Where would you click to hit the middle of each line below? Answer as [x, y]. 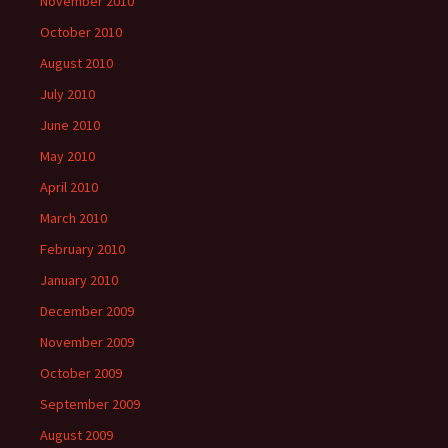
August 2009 [76, 435]
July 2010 [67, 94]
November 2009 [87, 342]
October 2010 [81, 32]
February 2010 [82, 249]
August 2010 [76, 63]
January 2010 [79, 280]
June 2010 [70, 125]
